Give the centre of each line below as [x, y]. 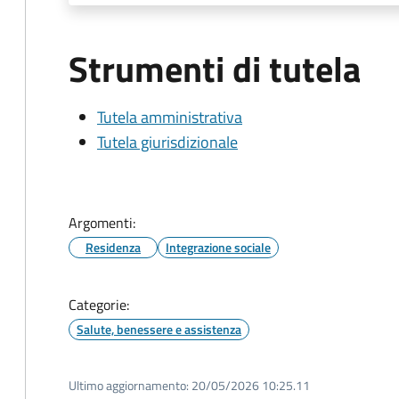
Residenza [113, 247]
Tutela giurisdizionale [167, 142]
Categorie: [99, 305]
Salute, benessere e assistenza [159, 329]
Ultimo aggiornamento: [129, 385]
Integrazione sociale [218, 247]
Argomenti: [102, 223]
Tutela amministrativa [170, 117]
